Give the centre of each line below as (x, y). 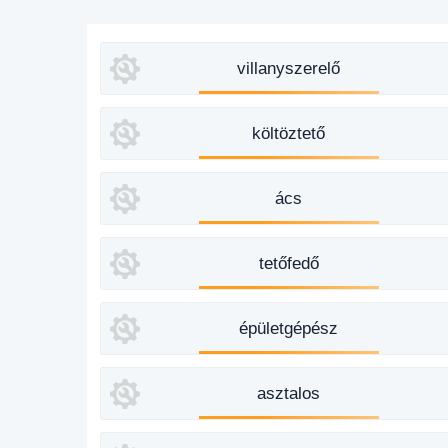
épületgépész (289, 328)
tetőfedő (288, 263)
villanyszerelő (289, 68)
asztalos (289, 393)
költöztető (289, 133)
